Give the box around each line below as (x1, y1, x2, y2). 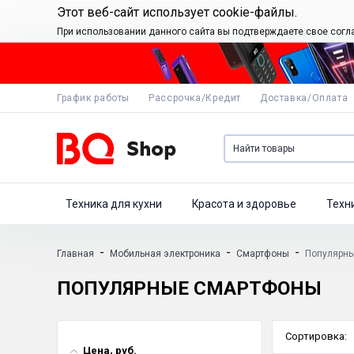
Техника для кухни (66, 198, 162, 210)
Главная (57, 248, 94, 259)
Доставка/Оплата (259, 92, 348, 104)
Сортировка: (285, 330, 347, 342)
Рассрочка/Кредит (149, 92, 241, 104)
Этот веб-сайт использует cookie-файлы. (57, 5, 297, 20)
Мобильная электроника (110, 248, 220, 259)
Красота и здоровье (192, 198, 296, 210)
